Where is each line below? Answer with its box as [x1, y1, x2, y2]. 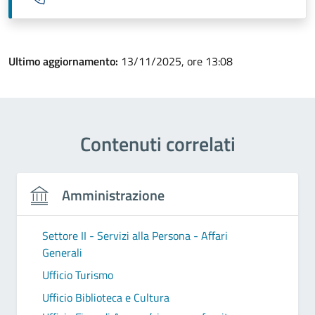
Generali [42, 243, 82, 261]
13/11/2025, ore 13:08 [121, 52, 233, 70]
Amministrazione [62, 184, 165, 207]
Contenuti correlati [79, 128, 236, 159]
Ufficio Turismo [42, 266, 113, 283]
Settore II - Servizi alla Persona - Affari [42, 226, 228, 244]
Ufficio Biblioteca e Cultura [42, 288, 169, 306]
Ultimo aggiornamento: [8, 52, 121, 70]
